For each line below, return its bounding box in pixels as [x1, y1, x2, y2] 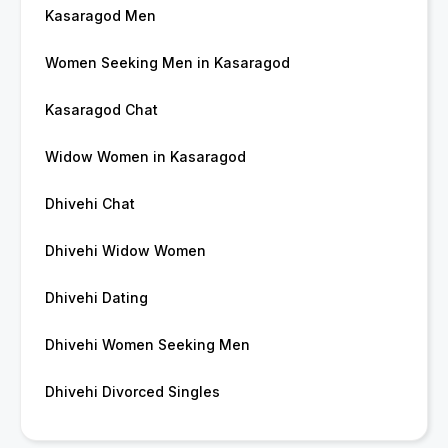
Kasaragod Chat [45, 101, 158, 119]
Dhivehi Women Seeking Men [45, 336, 250, 354]
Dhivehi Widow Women [45, 242, 206, 260]
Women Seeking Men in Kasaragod [45, 54, 290, 72]
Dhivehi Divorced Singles [45, 383, 220, 401]
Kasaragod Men [45, 7, 156, 25]
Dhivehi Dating [45, 289, 148, 307]
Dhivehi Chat [45, 195, 135, 213]
